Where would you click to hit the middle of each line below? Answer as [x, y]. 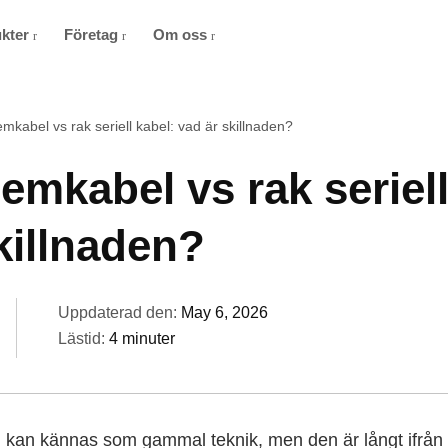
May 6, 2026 [224, 312]
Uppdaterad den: [119, 312]
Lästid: [83, 338]
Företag [93, 34]
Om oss [182, 34]
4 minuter [142, 338]
